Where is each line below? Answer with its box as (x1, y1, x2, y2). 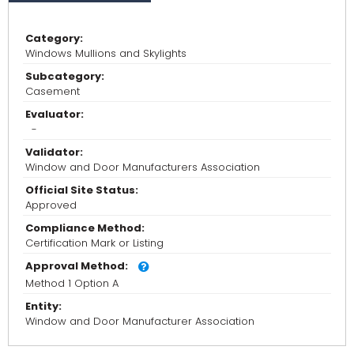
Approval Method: (25, 258, 128, 274)
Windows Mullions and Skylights (25, 46, 186, 62)
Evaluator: (25, 107, 84, 122)
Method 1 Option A (25, 276, 119, 292)
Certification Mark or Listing (25, 235, 164, 251)
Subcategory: (25, 69, 104, 85)
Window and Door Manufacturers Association (25, 160, 260, 175)
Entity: (25, 299, 62, 314)
